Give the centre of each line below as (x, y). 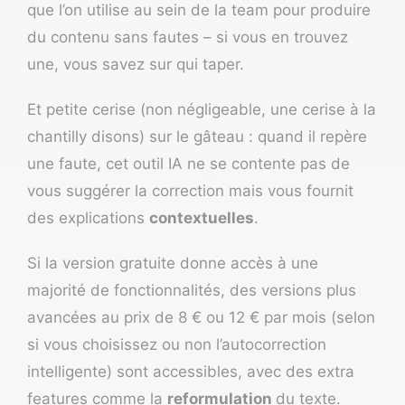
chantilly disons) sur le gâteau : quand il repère (197, 137)
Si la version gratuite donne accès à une (173, 264)
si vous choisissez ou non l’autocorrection (177, 345)
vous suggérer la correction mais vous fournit (190, 191)
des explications (88, 218)
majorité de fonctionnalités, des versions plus (192, 291)
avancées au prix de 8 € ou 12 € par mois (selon (201, 318)
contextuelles (202, 218)
